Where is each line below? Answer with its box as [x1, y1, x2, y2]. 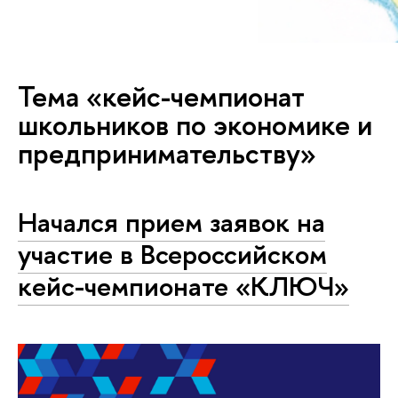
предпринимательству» [18, 134, 316, 173]
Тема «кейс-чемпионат [18, 77, 305, 116]
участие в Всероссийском [18, 235, 327, 274]
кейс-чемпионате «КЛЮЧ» [18, 267, 349, 306]
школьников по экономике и [18, 106, 372, 145]
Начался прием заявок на [18, 203, 325, 242]
